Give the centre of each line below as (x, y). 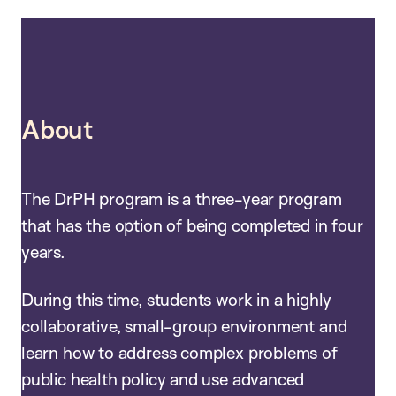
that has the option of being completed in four (192, 226)
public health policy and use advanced (163, 380)
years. (48, 252)
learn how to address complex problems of (179, 353)
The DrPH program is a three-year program (182, 199)
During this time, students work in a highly (177, 300)
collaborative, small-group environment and (184, 327)
